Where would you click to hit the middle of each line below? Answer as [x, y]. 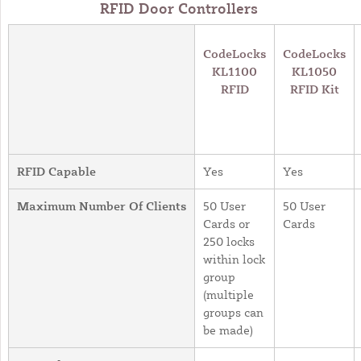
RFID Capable [56, 171]
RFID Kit [314, 89]
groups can [233, 312]
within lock [234, 259]
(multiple [228, 294]
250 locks [229, 241]
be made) [228, 330]
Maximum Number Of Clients [102, 205]
